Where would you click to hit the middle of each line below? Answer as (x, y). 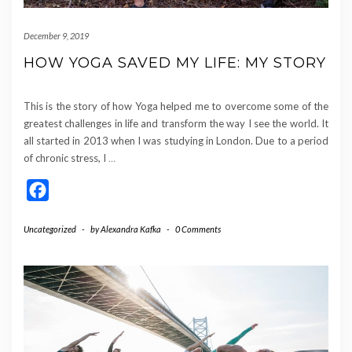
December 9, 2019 (56, 36)
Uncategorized (50, 229)
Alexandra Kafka (131, 229)
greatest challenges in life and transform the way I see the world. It (176, 124)
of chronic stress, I (66, 158)
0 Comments (198, 229)
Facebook (76, 190)
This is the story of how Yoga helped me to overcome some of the (176, 106)
